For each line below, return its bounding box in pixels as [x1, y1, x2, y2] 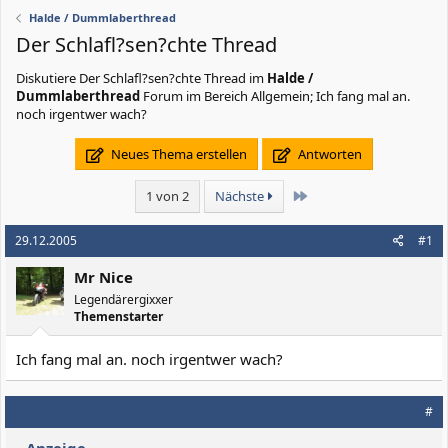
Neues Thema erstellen [108, 145, 247, 163]
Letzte [305, 186, 343, 204]
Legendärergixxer [74, 291, 173, 308]
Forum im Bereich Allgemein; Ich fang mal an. [140, 87, 410, 105]
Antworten [294, 145, 362, 163]
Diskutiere [16, 69, 79, 87]
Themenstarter [74, 308, 163, 325]
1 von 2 [146, 187, 190, 205]
